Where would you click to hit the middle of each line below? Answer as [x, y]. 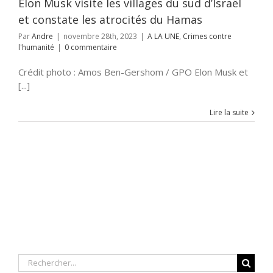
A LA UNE [163, 36]
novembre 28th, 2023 [100, 36]
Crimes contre [207, 36]
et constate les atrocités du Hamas [110, 19]
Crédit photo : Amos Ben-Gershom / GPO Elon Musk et [133, 72]
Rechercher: [43, 260]
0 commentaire [91, 47]
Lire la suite [229, 112]
